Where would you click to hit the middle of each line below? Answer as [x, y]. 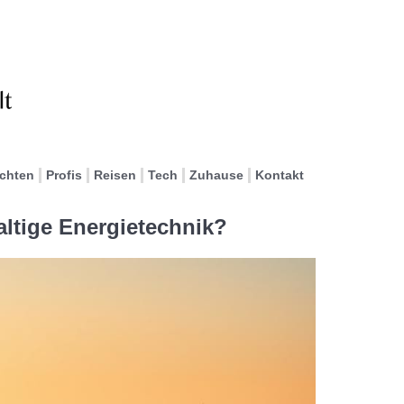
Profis [64, 175]
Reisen [115, 175]
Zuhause [216, 175]
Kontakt [280, 175]
